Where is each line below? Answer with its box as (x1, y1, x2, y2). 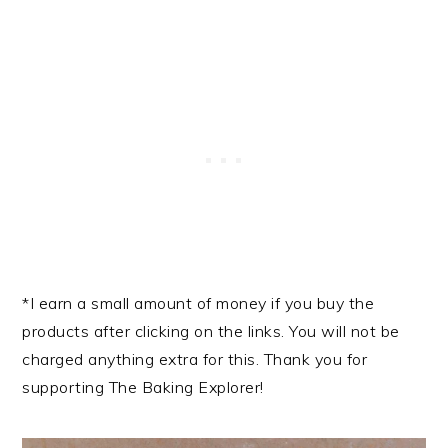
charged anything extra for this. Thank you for (22, 348, 368, 369)
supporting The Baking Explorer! (22, 376, 264, 397)
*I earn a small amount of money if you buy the (22, 292, 375, 313)
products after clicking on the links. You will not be (22, 320, 400, 341)
